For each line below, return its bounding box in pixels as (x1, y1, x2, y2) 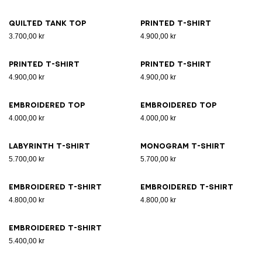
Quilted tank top (9, 19, 86, 27)
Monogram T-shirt (140, 142, 225, 150)
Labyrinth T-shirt (9, 142, 90, 150)
